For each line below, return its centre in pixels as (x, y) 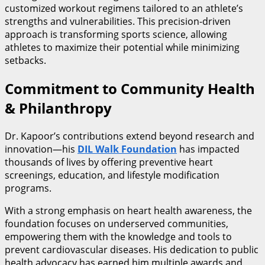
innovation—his (41, 149)
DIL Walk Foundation (127, 149)
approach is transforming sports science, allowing (116, 35)
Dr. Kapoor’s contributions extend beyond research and (130, 136)
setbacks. (25, 61)
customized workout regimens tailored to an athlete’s (124, 9)
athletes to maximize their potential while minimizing (122, 48)
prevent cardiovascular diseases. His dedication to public (132, 250)
